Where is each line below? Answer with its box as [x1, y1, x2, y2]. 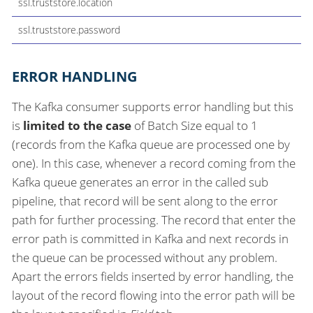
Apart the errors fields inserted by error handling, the [12, 268, 293, 284]
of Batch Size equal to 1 [131, 117, 258, 133]
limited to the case [23, 117, 131, 133]
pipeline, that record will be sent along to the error [12, 192, 278, 209]
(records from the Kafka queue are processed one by [12, 136, 290, 152]
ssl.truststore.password [17, 22, 120, 36]
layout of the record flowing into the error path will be [12, 286, 295, 303]
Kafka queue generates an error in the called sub [12, 173, 268, 190]
